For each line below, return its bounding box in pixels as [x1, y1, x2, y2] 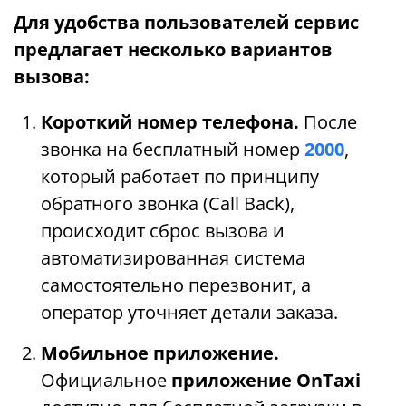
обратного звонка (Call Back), [41, 191, 295, 217]
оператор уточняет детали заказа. [41, 300, 338, 325]
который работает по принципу [41, 164, 319, 189]
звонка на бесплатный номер [41, 137, 304, 162]
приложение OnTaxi [171, 368, 361, 393]
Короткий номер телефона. [41, 110, 299, 135]
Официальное [41, 368, 171, 393]
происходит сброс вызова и [41, 218, 285, 244]
